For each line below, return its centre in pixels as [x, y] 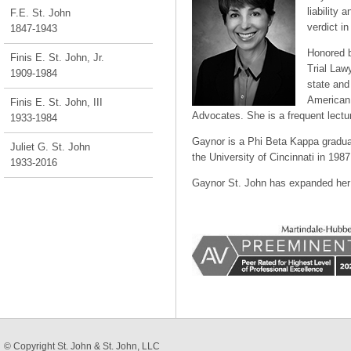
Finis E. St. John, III [56, 102]
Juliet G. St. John [50, 147]
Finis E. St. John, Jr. [57, 58]
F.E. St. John [40, 13]
